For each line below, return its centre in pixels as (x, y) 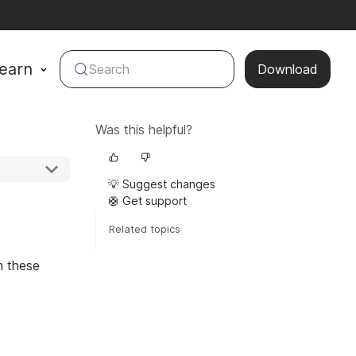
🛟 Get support (147, 201)
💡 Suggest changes (162, 184)
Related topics (145, 230)
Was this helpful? (144, 130)
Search (110, 70)
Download (288, 70)
